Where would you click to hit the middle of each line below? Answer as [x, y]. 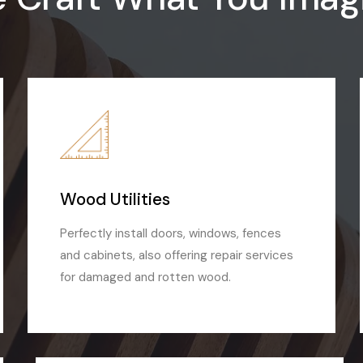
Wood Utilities [115, 200]
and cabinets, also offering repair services [176, 256]
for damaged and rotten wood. [145, 278]
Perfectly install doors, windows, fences [170, 234]
